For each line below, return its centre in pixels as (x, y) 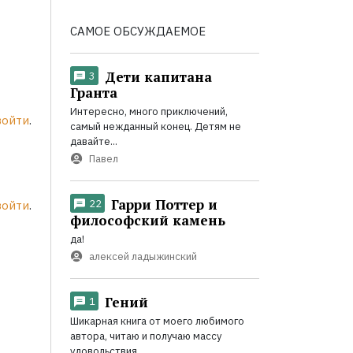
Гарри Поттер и (164, 204)
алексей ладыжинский (143, 256)
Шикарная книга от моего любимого (157, 321)
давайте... (93, 141)
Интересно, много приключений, (149, 111)
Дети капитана (158, 76)
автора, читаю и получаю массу (145, 336)
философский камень (147, 220)
